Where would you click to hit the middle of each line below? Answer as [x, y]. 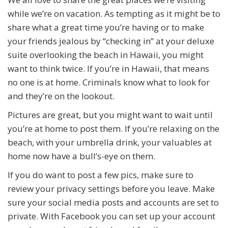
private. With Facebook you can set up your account [111, 216]
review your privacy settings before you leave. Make [111, 189]
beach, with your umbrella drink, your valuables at [110, 142]
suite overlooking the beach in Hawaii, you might [106, 55]
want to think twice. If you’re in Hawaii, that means [108, 69]
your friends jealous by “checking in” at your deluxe [111, 41]
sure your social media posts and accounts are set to [113, 203]
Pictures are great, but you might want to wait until [110, 115]
